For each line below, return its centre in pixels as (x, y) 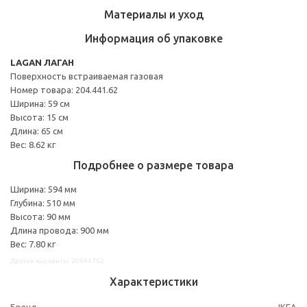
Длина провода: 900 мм (60, 230)
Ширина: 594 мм (44, 189)
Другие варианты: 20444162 (57, 260)
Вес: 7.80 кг (33, 244)
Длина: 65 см (37, 131)
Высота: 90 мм (40, 216)
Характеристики (153, 281)
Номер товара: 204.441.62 (64, 89)
